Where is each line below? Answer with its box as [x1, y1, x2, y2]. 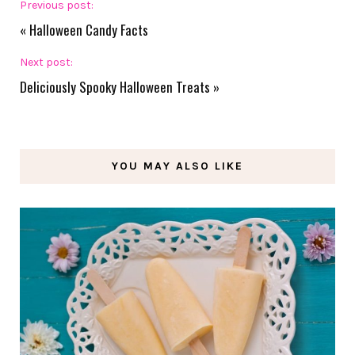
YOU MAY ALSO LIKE [112, 159, 243, 174]
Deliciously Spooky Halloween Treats [20, 77, 210, 97]
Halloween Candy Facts [29, 20, 148, 40]
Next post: [20, 55, 73, 70]
